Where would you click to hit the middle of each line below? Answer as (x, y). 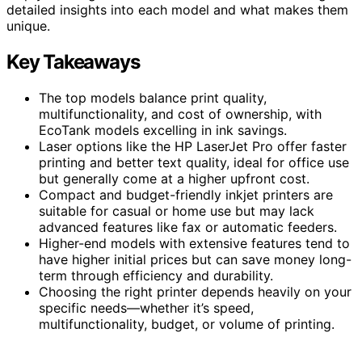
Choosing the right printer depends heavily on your (195, 291)
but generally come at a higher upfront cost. (174, 178)
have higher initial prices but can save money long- (195, 259)
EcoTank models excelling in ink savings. (163, 130)
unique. (28, 25)
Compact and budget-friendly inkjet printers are (186, 194)
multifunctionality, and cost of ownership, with (180, 114)
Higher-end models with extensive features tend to (194, 243)
